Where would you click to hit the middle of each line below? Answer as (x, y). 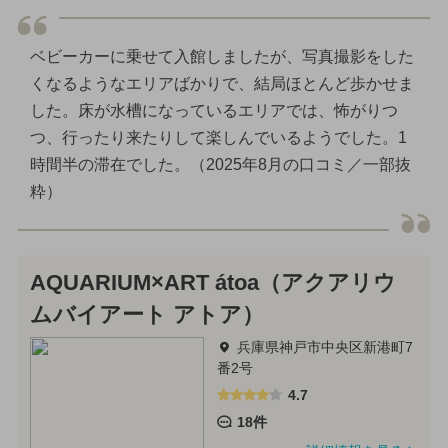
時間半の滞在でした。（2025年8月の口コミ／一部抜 (220, 165)
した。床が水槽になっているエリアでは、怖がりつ (213, 111)
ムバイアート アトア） (146, 314)
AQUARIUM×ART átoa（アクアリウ (212, 282)
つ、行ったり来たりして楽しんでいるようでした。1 (218, 138)
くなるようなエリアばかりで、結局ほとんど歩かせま (221, 84)
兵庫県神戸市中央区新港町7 (324, 346)
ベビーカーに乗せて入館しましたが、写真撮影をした (221, 57)
